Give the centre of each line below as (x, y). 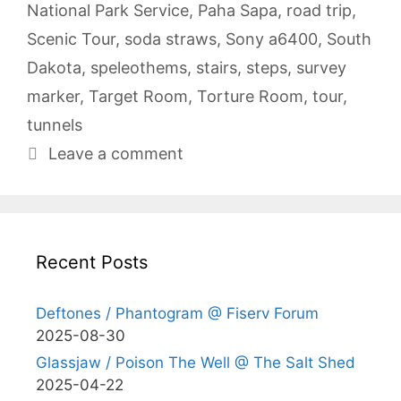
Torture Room (250, 96)
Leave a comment (115, 153)
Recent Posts (92, 262)
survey (321, 67)
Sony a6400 (272, 38)
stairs (217, 67)
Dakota (54, 67)
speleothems (139, 67)
